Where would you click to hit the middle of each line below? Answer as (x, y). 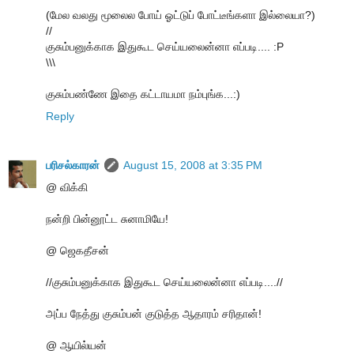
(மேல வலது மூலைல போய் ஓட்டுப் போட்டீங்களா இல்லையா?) (181, 15)
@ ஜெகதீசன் (77, 250)
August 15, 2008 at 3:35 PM (193, 165)
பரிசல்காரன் (73, 165)
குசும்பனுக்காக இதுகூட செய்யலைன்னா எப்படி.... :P (165, 46)
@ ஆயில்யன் (76, 345)
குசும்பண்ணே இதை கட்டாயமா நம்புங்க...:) (143, 94)
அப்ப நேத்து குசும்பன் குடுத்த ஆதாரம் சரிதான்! (154, 313)
